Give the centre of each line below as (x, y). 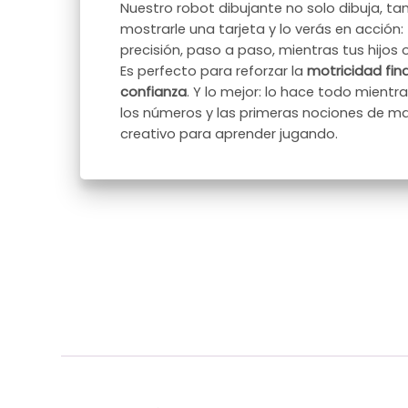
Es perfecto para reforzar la (213, 71)
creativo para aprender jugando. (229, 133)
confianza (153, 92)
